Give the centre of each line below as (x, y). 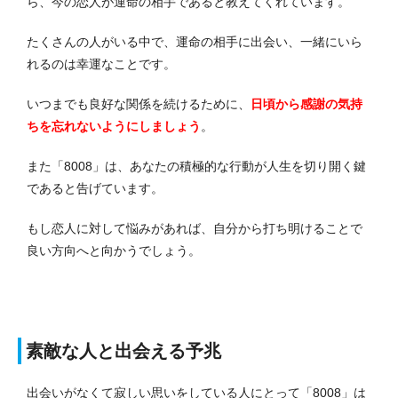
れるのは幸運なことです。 (101, 64)
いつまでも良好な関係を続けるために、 (139, 103)
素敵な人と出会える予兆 (123, 350)
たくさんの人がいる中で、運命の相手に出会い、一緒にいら (195, 41)
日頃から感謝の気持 (306, 103)
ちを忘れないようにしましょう (114, 126)
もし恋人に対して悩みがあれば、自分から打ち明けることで (195, 228)
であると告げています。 (95, 188)
